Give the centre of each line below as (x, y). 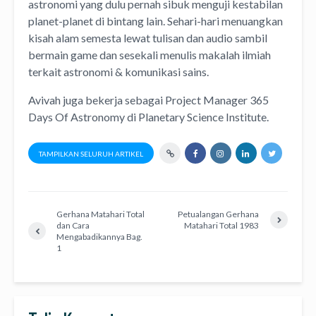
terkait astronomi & (77, 71)
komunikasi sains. (167, 71)
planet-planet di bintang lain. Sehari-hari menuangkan (156, 20)
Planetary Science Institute (202, 116)
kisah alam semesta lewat (90, 37)
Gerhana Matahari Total (101, 214)
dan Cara (73, 225)
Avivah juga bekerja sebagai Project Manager (139, 99)
